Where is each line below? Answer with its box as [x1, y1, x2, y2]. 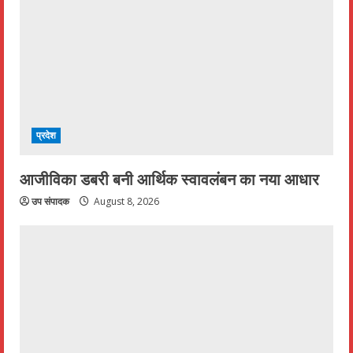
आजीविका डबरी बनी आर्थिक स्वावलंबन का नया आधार [20, 165, 319, 190]
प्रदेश [36, 128, 57, 142]
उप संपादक [32, 194, 69, 208]
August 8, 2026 [91, 194, 159, 208]
